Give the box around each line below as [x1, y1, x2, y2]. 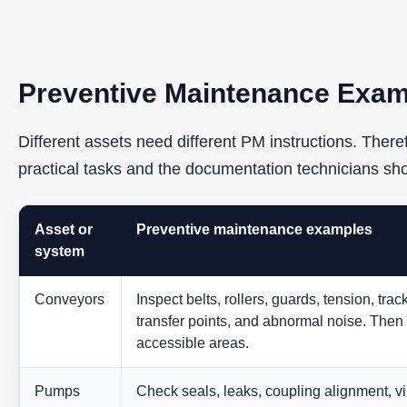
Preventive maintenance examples [136, 222, 372, 238]
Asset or [35, 222, 93, 238]
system [35, 243, 84, 260]
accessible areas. [136, 335, 249, 352]
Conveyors [35, 292, 104, 308]
